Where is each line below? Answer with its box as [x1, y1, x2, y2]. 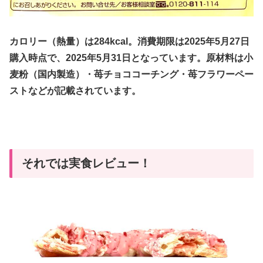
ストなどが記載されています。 [9, 85, 141, 96]
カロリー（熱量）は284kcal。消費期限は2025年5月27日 [9, 36, 249, 46]
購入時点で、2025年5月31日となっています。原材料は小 [9, 52, 253, 63]
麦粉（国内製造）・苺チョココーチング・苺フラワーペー [9, 69, 254, 79]
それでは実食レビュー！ [22, 157, 151, 170]
